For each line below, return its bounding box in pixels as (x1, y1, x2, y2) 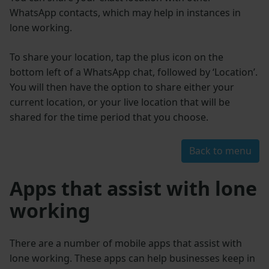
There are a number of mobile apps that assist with (10, 237, 242, 250)
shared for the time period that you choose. (10, 110, 208, 124)
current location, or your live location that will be (10, 95, 230, 109)
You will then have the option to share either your (10, 80, 234, 94)
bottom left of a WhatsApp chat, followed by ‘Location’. (10, 65, 258, 79)
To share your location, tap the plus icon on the (10, 50, 223, 64)
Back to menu (189, 144, 252, 158)
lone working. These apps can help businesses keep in (10, 252, 255, 265)
